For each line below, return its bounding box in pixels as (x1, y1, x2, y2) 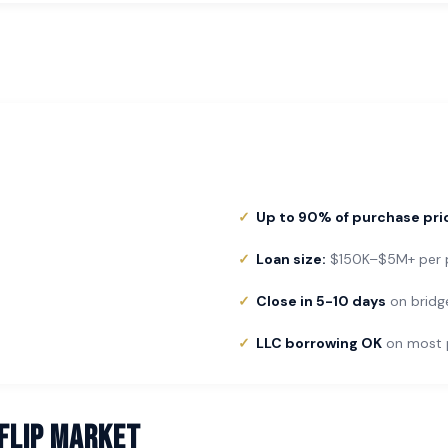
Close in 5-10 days (256, 292, 386, 310)
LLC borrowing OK (256, 334, 382, 352)
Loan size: (256, 250, 326, 268)
